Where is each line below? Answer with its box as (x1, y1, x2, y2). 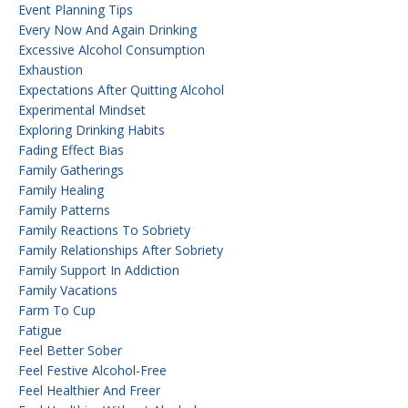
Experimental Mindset (18, 100, 146, 118)
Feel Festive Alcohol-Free (18, 361, 167, 379)
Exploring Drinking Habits (18, 120, 165, 138)
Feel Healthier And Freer (18, 381, 160, 399)
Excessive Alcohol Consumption (18, 40, 205, 58)
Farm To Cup (18, 301, 96, 319)
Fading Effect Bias (18, 140, 124, 158)
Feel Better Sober (18, 341, 122, 359)
